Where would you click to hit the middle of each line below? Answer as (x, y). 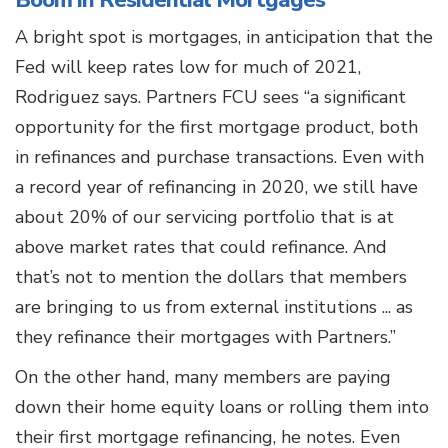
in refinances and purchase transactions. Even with (219, 157)
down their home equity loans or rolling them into (222, 407)
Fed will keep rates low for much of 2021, (188, 67)
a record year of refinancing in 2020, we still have (216, 187)
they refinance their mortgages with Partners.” (205, 337)
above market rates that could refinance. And (201, 247)
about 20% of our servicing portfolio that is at (204, 217)
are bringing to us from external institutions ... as (214, 307)
